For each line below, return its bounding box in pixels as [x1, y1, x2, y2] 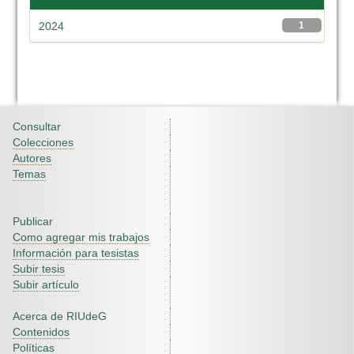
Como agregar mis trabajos [13, 231, 149, 243]
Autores [13, 152, 51, 164]
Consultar [13, 120, 61, 133]
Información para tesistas [13, 247, 139, 259]
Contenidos [13, 326, 70, 338]
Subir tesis [13, 262, 65, 275]
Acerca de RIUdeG [13, 310, 107, 322]
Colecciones [13, 136, 73, 149]
